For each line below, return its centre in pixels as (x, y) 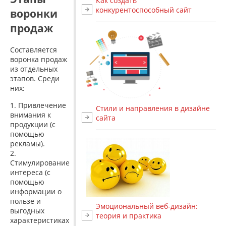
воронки (34, 14)
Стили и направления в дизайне (153, 108)
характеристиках (40, 220)
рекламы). (27, 143)
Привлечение (41, 105)
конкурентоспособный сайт (144, 10)
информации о (36, 191)
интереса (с (30, 172)
